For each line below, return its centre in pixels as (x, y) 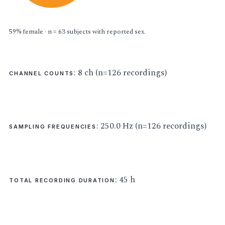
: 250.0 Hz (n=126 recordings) (151, 126)
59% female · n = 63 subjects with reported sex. (78, 32)
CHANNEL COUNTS (42, 73)
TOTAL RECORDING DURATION (62, 180)
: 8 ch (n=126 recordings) (121, 73)
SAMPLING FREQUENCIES (53, 127)
